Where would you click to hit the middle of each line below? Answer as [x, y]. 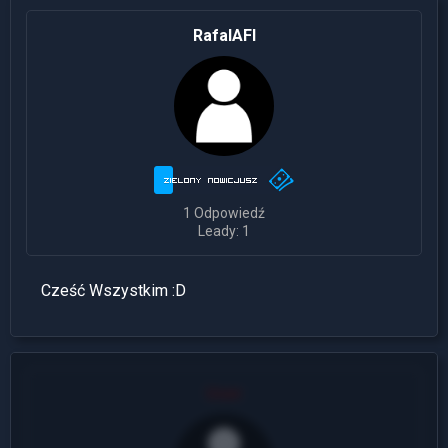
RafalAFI [224, 36]
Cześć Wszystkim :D [113, 291]
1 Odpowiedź [224, 213]
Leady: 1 [224, 231]
